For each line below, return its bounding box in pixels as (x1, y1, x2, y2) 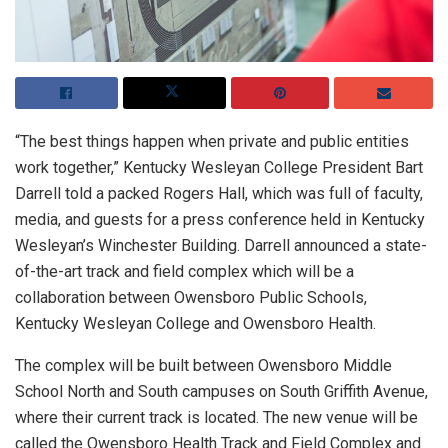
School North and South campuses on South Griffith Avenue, (15, 382, 428, 402)
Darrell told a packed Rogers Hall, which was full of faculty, (15, 184, 423, 204)
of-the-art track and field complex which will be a (15, 262, 354, 282)
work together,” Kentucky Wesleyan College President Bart (15, 158, 423, 178)
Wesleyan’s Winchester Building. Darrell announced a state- (15, 236, 427, 256)
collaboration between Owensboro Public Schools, (15, 288, 367, 308)
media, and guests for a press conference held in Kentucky (15, 210, 425, 230)
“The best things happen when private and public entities (15, 132, 409, 152)
